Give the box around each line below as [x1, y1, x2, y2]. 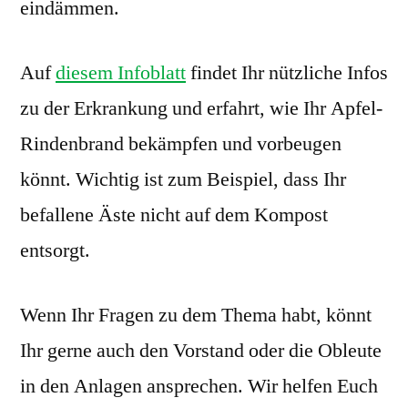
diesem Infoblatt [56, 60, 186, 87]
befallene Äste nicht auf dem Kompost [20, 202, 328, 229]
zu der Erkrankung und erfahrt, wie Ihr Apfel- [20, 96, 382, 122]
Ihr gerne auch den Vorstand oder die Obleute [20, 338, 382, 364]
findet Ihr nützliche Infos [186, 60, 388, 87]
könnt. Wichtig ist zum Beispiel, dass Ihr [20, 167, 346, 193]
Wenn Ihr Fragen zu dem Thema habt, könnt [20, 302, 372, 329]
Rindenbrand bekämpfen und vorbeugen [20, 131, 342, 158]
